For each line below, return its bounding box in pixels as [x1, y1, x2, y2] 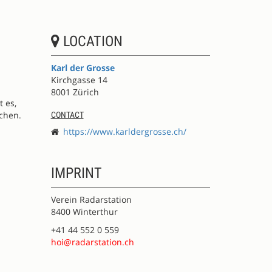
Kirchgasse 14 [50, 74, 107, 86]
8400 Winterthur [50, 206, 118, 217]
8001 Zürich [50, 86, 99, 98]
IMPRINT [50, 165, 102, 182]
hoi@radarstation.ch [50, 236, 134, 248]
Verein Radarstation [50, 194, 132, 205]
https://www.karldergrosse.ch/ [63, 126, 186, 137]
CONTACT [50, 110, 84, 120]
